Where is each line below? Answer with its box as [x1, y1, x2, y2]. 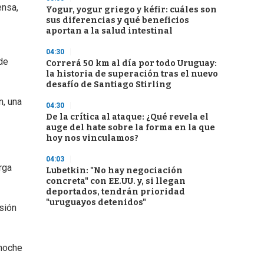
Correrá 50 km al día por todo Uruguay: [46, 58, 217, 68]
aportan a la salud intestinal [46, 26, 173, 36]
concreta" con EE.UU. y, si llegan [46, 176, 186, 186]
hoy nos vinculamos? [46, 133, 138, 143]
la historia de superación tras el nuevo [46, 69, 218, 79]
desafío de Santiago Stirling [46, 80, 171, 90]
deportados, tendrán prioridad [46, 187, 185, 197]
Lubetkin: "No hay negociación [46, 166, 183, 176]
